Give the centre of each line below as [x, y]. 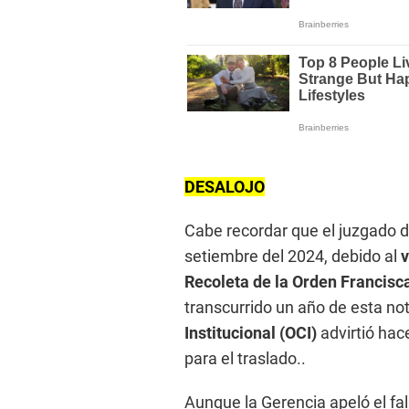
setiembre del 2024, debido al [293, 256]
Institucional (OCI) [251, 332]
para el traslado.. [245, 358]
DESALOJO [225, 186]
